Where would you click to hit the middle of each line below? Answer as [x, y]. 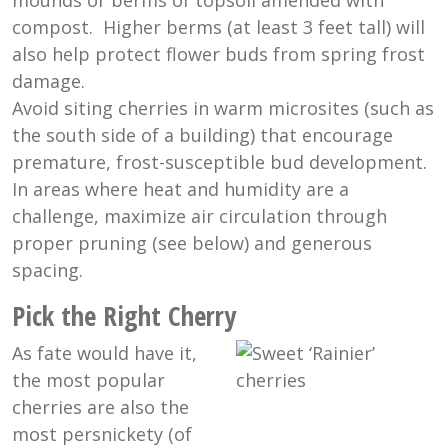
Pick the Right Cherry [124, 316]
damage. [48, 81]
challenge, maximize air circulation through [199, 216]
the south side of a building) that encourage [202, 135]
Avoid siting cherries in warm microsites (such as [223, 108]
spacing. [47, 270]
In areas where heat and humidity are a [180, 189]
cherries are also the [100, 407]
